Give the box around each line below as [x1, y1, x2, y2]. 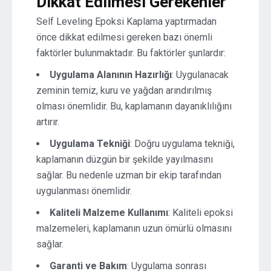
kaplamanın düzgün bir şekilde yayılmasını [36, 154, 213, 165]
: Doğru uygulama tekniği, [130, 138, 235, 149]
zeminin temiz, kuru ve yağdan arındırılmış [36, 85, 212, 96]
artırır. [36, 116, 59, 128]
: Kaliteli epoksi [168, 207, 233, 218]
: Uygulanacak [172, 69, 229, 80]
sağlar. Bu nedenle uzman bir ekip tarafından [36, 169, 221, 181]
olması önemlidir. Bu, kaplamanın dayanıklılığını [36, 100, 232, 112]
